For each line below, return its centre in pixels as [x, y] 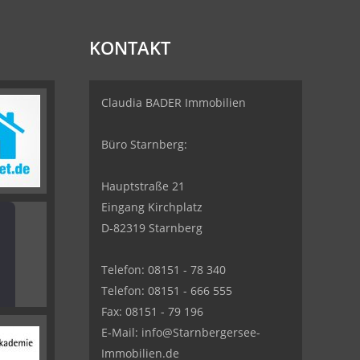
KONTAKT [129, 47]
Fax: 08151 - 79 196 [152, 311]
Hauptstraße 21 [143, 186]
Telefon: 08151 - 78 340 [163, 270]
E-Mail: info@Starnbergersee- [180, 332]
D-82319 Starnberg [151, 228]
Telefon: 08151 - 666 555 [166, 290]
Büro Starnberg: [144, 144]
